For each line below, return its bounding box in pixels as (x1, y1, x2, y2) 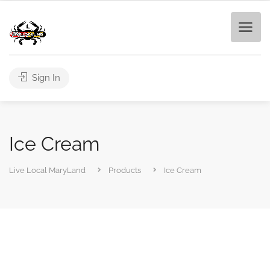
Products (108, 166, 141, 175)
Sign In (30, 72, 60, 83)
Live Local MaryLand (9, 166, 86, 175)
